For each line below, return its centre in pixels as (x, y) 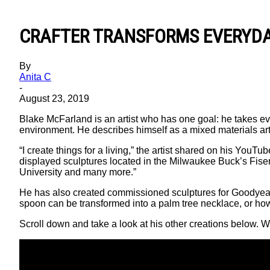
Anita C (35, 77)
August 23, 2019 (54, 98)
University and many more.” (78, 172)
